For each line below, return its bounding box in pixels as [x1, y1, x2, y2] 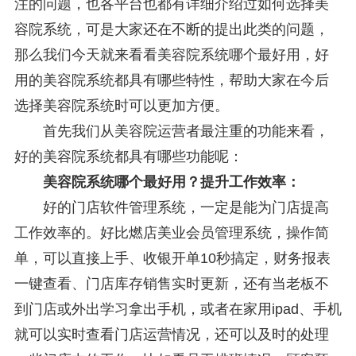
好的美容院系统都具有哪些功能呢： [14, 148, 243, 164]
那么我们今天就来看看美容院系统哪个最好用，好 [14, 46, 329, 63]
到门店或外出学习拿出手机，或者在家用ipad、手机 [14, 300, 342, 317]
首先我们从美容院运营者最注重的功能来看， [14, 122, 329, 139]
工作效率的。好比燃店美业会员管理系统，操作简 [14, 224, 329, 241]
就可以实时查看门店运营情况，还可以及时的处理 [14, 326, 329, 342]
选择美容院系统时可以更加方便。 [14, 97, 229, 114]
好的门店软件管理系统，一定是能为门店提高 [14, 199, 329, 215]
